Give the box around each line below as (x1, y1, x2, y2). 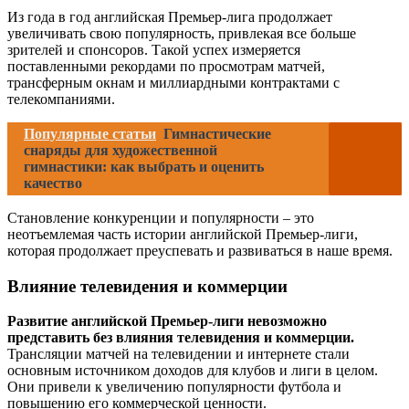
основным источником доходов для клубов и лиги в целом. (7, 362, 378, 379)
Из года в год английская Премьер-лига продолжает (7, 9, 332, 25)
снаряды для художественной (24, 142, 217, 158)
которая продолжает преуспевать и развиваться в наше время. (7, 243, 393, 258)
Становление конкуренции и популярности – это (7, 210, 314, 225)
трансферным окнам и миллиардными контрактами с (7, 75, 340, 90)
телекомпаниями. (7, 91, 115, 107)
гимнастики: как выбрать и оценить (24, 159, 264, 174)
